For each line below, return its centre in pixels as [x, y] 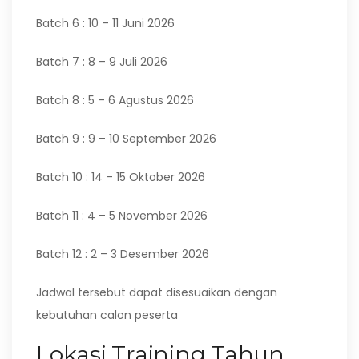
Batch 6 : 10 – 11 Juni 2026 [105, 23]
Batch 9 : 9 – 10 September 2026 [126, 139]
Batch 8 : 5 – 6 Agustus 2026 [115, 100]
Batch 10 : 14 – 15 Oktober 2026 [121, 177]
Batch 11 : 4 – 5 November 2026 [122, 216]
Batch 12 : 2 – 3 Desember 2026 [123, 254]
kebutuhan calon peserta [107, 315]
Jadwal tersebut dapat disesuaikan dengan [157, 292]
